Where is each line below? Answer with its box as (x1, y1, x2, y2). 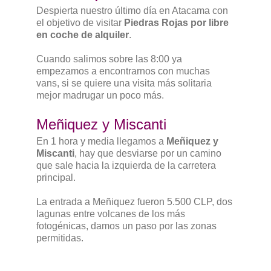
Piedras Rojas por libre (124, 18, 229, 28)
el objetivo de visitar (36, 18, 124, 28)
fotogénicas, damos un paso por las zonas (36, 221, 217, 231)
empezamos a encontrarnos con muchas (36, 66, 210, 76)
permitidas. (36, 233, 83, 243)
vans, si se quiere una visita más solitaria (36, 78, 212, 88)
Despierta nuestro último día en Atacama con (36, 5, 228, 16)
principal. (36, 172, 76, 183)
